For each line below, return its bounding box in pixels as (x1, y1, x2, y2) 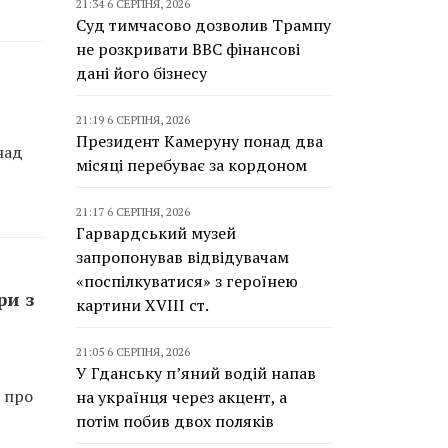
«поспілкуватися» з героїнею (76, 270, 298, 292)
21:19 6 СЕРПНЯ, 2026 (76, 112, 190, 127)
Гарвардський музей (76, 222, 236, 244)
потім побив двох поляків (76, 410, 274, 432)
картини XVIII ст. (76, 294, 209, 316)
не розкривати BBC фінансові (76, 38, 300, 60)
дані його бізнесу (76, 62, 207, 84)
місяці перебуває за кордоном (76, 154, 307, 176)
